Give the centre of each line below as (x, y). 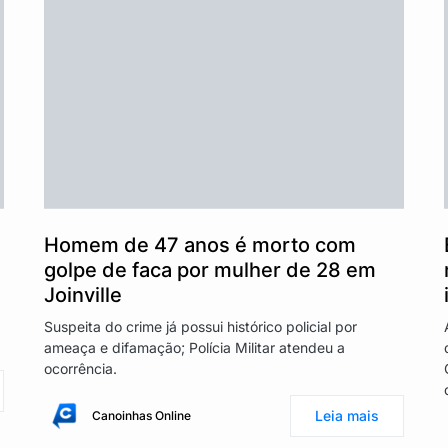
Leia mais (347, 415)
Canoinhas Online (141, 415)
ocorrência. (80, 368)
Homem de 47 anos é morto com (200, 244)
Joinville (83, 294)
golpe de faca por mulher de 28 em (210, 269)
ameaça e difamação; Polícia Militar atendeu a (194, 347)
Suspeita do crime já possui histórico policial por (200, 326)
